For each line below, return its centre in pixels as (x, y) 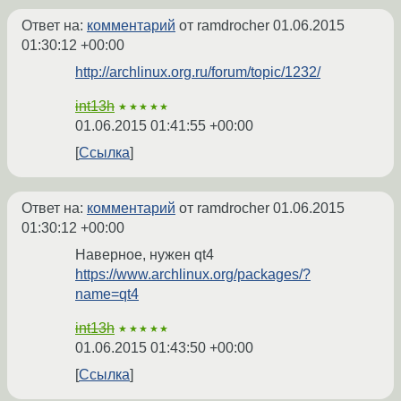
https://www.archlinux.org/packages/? (193, 275)
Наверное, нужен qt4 (145, 255)
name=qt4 (107, 294)
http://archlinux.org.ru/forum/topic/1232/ (198, 73)
